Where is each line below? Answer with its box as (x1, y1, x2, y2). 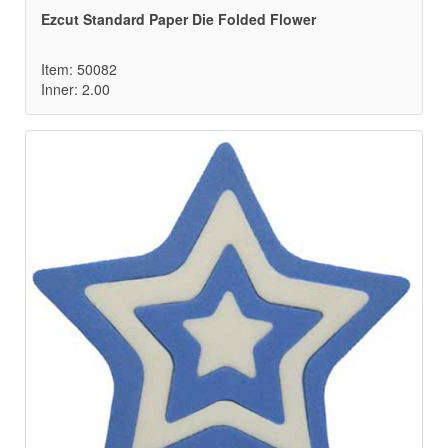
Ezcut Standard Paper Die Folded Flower (41, 9, 316, 30)
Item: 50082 (41, 59, 117, 80)
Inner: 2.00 (41, 79, 110, 100)
